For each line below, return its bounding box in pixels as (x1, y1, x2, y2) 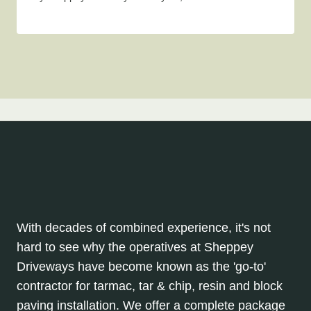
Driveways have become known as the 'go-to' (17, 259, 266, 274)
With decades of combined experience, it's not (17, 220, 271, 235)
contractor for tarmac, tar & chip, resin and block (17, 278, 283, 293)
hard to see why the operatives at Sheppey (17, 239, 253, 254)
